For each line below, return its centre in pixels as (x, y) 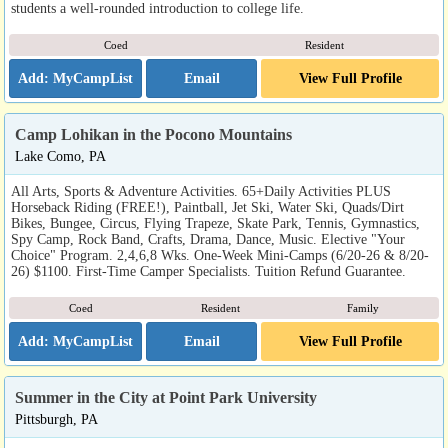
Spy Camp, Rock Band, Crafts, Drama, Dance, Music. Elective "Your (208, 239)
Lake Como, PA (60, 156)
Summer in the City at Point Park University (166, 398)
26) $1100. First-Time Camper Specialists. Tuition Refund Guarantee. (208, 271)
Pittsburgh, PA (56, 419)
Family (363, 308)
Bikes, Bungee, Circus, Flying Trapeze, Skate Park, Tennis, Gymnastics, (215, 223)
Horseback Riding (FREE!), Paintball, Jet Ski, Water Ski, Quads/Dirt (207, 207)
